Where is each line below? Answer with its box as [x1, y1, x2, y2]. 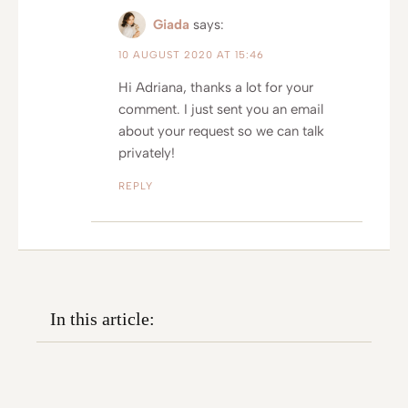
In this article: [50, 308, 155, 329]
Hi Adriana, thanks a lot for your [118, 78, 313, 96]
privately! [118, 144, 175, 161]
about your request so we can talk [118, 122, 324, 139]
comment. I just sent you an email [118, 100, 323, 117]
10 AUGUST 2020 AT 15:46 [118, 47, 264, 61]
